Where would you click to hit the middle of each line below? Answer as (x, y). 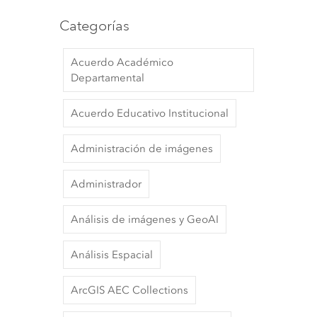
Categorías (94, 25)
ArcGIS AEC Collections (129, 290)
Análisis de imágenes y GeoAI (145, 219)
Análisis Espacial (112, 254)
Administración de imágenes (142, 148)
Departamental (108, 77)
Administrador (106, 184)
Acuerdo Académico (122, 62)
